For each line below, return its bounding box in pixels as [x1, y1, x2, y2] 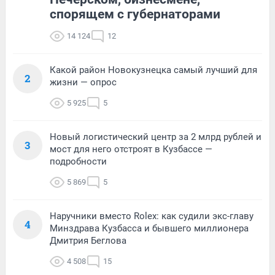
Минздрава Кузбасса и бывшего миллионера [50, 222, 249, 234]
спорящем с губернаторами [50, 6, 220, 21]
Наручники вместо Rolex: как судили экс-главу [50, 210, 254, 222]
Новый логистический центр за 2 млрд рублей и [50, 131, 261, 142]
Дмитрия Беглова [50, 234, 126, 246]
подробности [50, 155, 107, 167]
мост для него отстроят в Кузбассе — [50, 143, 212, 155]
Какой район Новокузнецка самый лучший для [50, 64, 257, 76]
